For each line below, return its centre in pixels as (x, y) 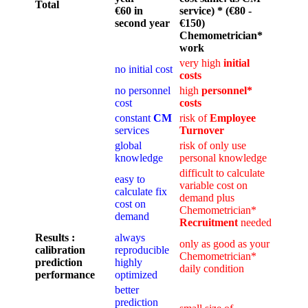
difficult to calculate (222, 173)
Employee (233, 118)
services (132, 131)
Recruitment (209, 223)
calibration (60, 250)
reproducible (142, 250)
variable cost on (213, 186)
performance (65, 275)
